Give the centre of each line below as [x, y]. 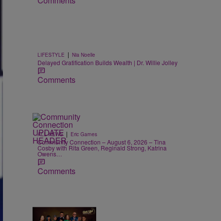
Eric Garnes [84, 134]
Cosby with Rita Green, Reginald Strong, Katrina [102, 148]
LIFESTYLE [51, 55]
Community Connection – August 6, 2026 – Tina [102, 142]
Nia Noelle [84, 55]
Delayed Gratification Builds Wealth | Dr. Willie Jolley [108, 63]
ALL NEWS [50, 134]
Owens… [50, 154]
